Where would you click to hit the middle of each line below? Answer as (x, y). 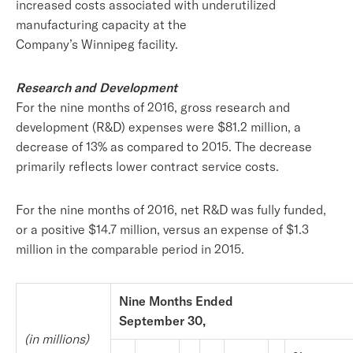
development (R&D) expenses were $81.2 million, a (158, 127)
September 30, (162, 321)
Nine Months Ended (176, 301)
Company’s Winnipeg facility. (97, 44)
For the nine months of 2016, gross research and (153, 107)
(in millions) (57, 339)
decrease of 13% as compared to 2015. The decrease (164, 147)
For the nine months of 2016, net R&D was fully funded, (171, 210)
